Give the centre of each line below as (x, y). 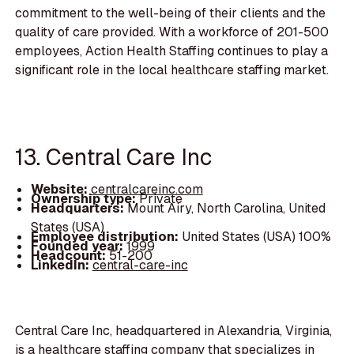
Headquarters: (79, 209)
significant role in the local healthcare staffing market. (172, 70)
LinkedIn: (61, 265)
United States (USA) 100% (256, 237)
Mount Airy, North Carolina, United (226, 209)
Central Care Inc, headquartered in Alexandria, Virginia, (174, 331)
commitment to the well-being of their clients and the (171, 13)
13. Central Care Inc (114, 156)
